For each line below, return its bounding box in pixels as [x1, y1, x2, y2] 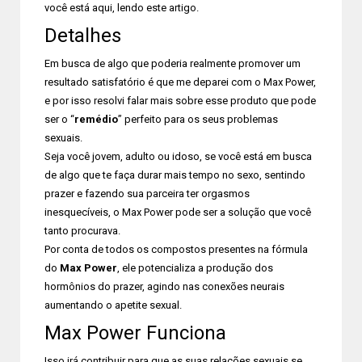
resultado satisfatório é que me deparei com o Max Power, [44, 76, 316, 88]
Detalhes [44, 24, 121, 47]
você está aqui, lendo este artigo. [44, 2, 199, 14]
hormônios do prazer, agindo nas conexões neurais [44, 280, 284, 293]
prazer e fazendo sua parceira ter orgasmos [44, 187, 250, 200]
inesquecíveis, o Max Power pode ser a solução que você [44, 206, 311, 218]
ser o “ [44, 113, 74, 125]
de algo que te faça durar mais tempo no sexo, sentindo [44, 169, 305, 181]
